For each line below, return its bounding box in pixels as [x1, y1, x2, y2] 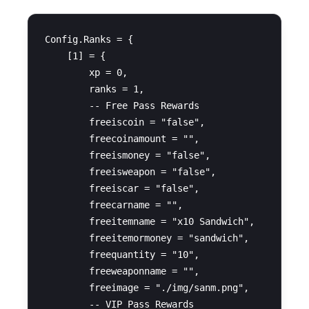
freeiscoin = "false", [45, 117, 205, 128]
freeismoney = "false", [45, 150, 210, 161]
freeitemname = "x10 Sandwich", [45, 216, 255, 228]
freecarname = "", [45, 199, 183, 211]
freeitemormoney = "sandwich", [45, 232, 249, 244]
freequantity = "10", [45, 249, 199, 261]
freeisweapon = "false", [45, 166, 216, 178]
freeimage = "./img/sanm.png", [45, 282, 249, 294]
